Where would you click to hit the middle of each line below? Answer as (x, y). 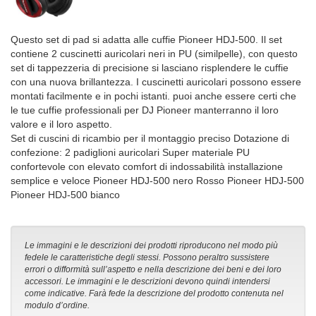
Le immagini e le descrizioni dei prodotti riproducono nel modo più (151, 246)
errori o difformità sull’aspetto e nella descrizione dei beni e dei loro (153, 270)
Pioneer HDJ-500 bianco (65, 195)
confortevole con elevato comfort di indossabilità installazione (147, 167)
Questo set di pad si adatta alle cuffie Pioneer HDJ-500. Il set (146, 40)
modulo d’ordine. (57, 306)
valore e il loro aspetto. (61, 124)
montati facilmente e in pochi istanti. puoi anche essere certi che (153, 96)
